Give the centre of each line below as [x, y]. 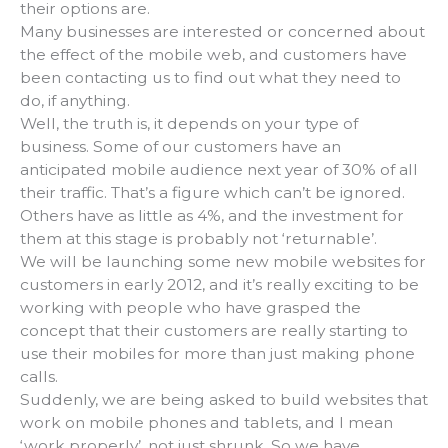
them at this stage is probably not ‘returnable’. [198, 239]
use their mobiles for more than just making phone [217, 354]
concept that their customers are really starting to [214, 331]
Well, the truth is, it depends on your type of [189, 124]
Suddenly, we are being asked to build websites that [224, 400]
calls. [39, 377]
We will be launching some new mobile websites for [223, 262]
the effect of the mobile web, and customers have [213, 55]
